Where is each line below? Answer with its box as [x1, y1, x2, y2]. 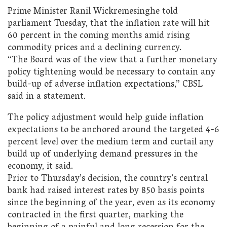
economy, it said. [8, 158, 73, 175]
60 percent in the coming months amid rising [8, 28, 190, 45]
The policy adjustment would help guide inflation [8, 109, 204, 127]
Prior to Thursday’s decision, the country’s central [8, 170, 208, 187]
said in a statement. [8, 89, 86, 106]
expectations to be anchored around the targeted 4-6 [8, 122, 219, 139]
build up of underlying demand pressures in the [8, 146, 198, 163]
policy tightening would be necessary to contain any [8, 64, 215, 82]
